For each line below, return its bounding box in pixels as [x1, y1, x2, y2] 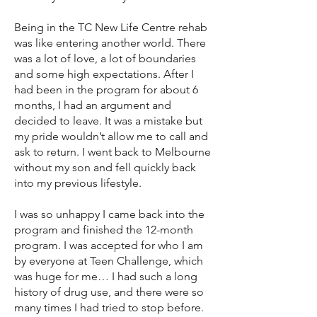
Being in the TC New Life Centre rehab [14, 21, 207, 34]
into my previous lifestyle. [14, 176, 142, 190]
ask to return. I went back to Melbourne [14, 145, 211, 158]
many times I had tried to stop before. [14, 301, 204, 314]
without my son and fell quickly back [14, 161, 196, 174]
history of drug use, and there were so [14, 285, 204, 299]
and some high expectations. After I [14, 67, 194, 81]
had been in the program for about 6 [14, 83, 198, 96]
